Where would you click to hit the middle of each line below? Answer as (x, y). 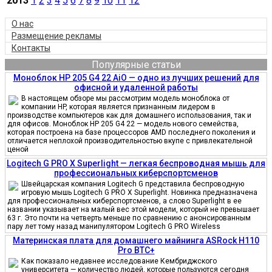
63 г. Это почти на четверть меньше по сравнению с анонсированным (129, 218)
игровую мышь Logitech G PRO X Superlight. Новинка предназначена (139, 192)
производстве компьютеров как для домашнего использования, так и (129, 115)
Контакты (31, 48)
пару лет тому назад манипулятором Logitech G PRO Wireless (114, 226)
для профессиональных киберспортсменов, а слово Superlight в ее (124, 201)
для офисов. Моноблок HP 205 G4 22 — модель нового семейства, (123, 124)
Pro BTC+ (136, 250)
